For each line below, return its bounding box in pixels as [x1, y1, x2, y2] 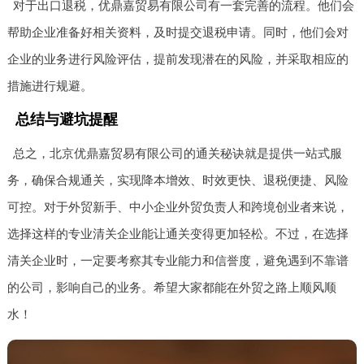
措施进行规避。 [6, 79, 93, 93]
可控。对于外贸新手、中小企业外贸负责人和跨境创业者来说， [6, 200, 349, 214]
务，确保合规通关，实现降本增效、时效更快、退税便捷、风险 [6, 173, 349, 188]
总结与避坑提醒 [15, 111, 118, 128]
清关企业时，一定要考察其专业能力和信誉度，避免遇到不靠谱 [6, 253, 349, 268]
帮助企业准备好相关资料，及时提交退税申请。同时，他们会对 [6, 25, 349, 40]
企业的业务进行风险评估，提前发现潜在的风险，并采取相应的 [6, 52, 349, 67]
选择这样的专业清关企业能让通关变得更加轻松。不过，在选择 [6, 227, 349, 241]
